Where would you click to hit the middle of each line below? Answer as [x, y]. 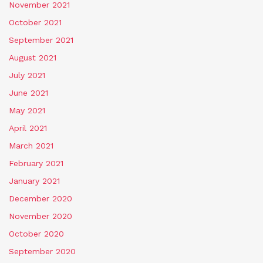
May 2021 [27, 111]
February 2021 [36, 163]
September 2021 [41, 40]
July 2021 [27, 75]
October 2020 [36, 234]
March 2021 [31, 146]
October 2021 [35, 23]
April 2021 [28, 128]
